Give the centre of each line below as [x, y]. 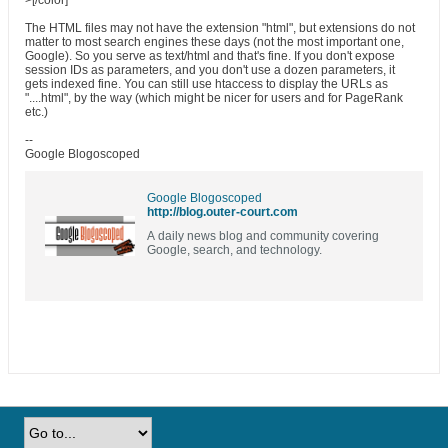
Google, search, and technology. [234, 250]
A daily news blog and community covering [263, 236]
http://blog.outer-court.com [222, 212]
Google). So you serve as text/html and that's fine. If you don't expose [210, 56]
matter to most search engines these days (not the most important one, [214, 42]
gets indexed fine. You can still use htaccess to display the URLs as [206, 84]
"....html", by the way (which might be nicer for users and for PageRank [214, 98]
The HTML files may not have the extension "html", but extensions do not [220, 28]
